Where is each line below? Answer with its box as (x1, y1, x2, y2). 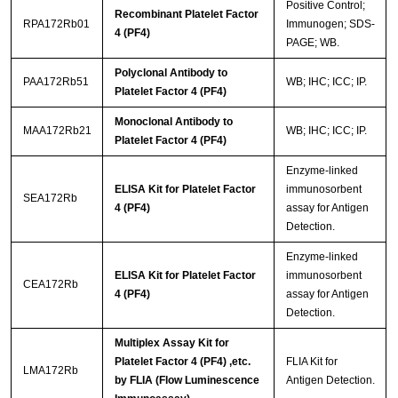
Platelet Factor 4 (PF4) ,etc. (114, 355, 251, 369)
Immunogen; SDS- (285, 18, 375, 31)
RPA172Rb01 (22, 18, 90, 31)
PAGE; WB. (285, 36, 339, 50)
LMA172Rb (22, 364, 78, 378)
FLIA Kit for (285, 355, 338, 369)
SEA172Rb (22, 192, 77, 205)
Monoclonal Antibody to (114, 115, 233, 129)
